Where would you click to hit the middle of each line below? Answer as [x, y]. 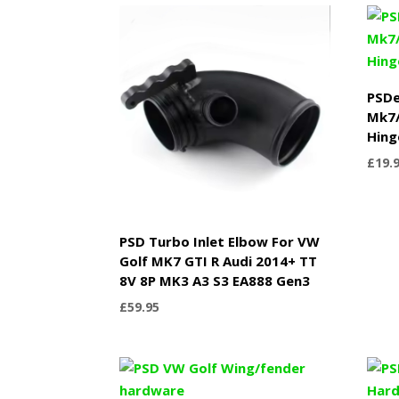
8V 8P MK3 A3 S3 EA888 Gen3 [215, 280]
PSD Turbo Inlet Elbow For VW [220, 241]
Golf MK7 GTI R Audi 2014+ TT [219, 261]
